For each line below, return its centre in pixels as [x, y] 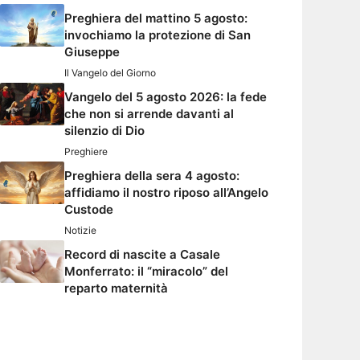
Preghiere [86, 152]
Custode [89, 210]
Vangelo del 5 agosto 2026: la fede [166, 97]
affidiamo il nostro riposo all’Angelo [166, 193]
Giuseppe [92, 52]
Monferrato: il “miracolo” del [146, 272]
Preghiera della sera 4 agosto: [152, 176]
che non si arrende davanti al [149, 114]
